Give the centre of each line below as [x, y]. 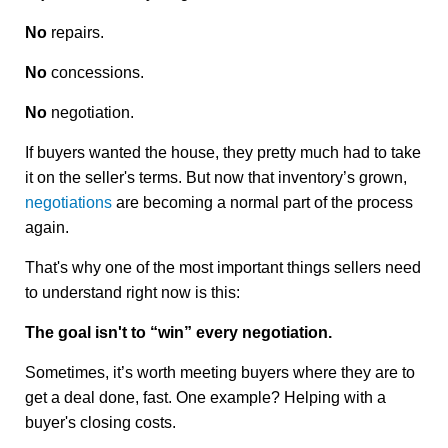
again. [47, 228]
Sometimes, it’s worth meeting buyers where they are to [220, 373]
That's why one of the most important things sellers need [223, 268]
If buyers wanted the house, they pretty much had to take [223, 153]
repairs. [75, 33]
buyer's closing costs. [100, 423]
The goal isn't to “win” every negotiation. [178, 333]
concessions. [95, 73]
